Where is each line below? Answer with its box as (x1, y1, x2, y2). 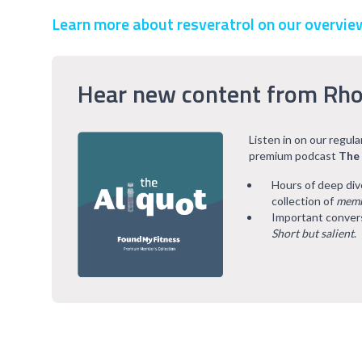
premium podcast (249, 149, 339, 162)
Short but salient (271, 226, 354, 240)
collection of (271, 194, 336, 208)
